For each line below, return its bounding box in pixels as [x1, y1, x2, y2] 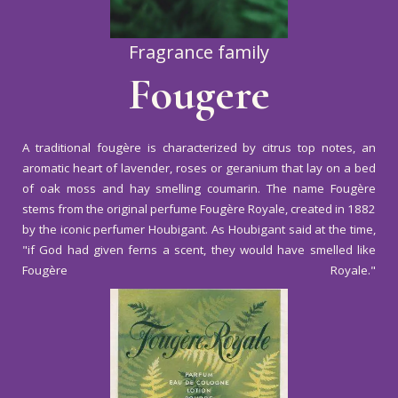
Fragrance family [129, 40, 269, 64]
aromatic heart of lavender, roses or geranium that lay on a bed [22, 160, 376, 176]
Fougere [128, 68, 270, 121]
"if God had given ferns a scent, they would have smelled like [22, 242, 376, 258]
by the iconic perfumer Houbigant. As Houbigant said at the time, [22, 221, 376, 237]
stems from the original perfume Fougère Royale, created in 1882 [22, 201, 376, 217]
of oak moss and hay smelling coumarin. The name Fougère [22, 180, 376, 196]
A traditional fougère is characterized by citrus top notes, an [22, 139, 376, 155]
